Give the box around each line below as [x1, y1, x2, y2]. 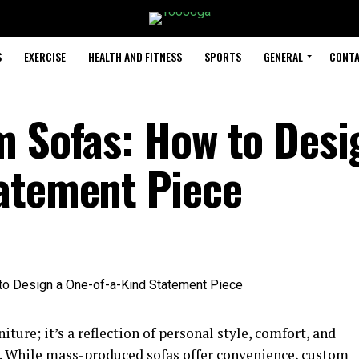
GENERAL [264, 48, 303, 65]
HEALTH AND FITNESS [88, 48, 182, 65]
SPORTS [204, 48, 241, 65]
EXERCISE [24, 48, 66, 65]
